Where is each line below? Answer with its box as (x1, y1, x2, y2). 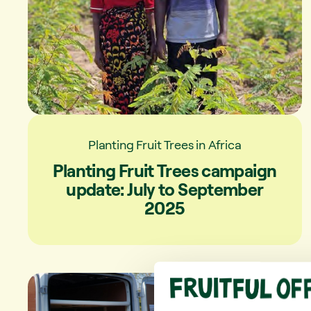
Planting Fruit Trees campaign (53, 159, 277, 181)
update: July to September (66, 178, 264, 200)
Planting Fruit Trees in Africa (88, 136, 242, 152)
